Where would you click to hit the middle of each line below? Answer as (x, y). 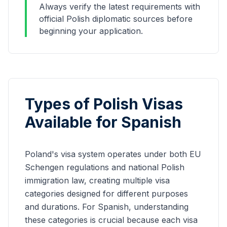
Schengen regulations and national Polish (105, 167)
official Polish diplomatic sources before (116, 19)
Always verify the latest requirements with (120, 7)
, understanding (159, 207)
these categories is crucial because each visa (111, 220)
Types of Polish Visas (104, 104)
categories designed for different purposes (106, 194)
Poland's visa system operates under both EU (113, 154)
